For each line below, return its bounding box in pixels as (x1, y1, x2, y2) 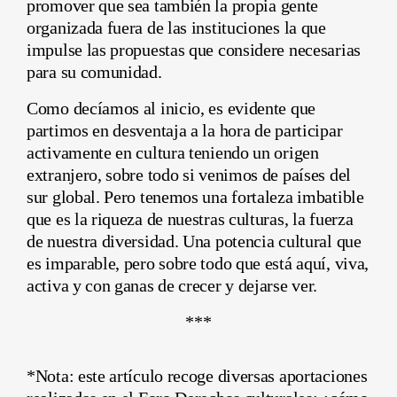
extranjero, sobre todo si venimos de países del (27, 164, 351, 184)
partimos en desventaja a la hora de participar (27, 120, 343, 140)
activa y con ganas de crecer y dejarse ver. (27, 275, 318, 295)
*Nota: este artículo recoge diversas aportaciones (27, 365, 368, 385)
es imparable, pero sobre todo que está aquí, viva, (27, 253, 370, 273)
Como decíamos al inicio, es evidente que (27, 97, 316, 118)
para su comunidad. (27, 61, 162, 82)
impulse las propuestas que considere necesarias (27, 39, 361, 59)
